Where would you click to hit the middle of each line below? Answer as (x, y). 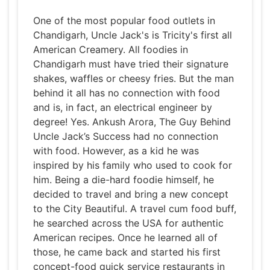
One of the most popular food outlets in (124, 21)
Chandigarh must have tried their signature (131, 64)
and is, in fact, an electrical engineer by (123, 108)
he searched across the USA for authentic (128, 223)
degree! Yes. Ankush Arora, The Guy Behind (132, 122)
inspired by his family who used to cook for (133, 165)
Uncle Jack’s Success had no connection (126, 137)
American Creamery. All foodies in (111, 50)
